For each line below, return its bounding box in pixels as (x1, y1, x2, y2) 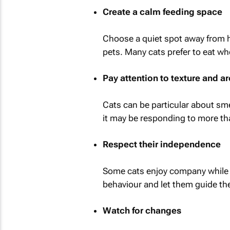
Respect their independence (102, 139, 221, 149)
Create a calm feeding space (102, 7, 222, 17)
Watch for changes (102, 205, 181, 216)
